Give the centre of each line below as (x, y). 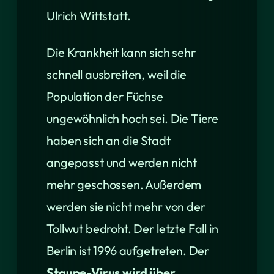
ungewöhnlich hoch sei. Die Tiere (133, 118)
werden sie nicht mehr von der (126, 206)
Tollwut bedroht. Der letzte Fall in (132, 228)
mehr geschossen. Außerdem (124, 184)
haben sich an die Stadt (109, 140)
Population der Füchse (105, 96)
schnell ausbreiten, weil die (117, 74)
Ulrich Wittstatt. (89, 16)
